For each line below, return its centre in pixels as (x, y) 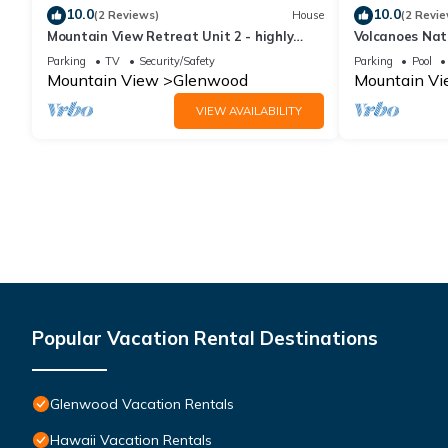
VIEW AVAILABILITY (248, 110)
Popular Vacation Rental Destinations (205, 337)
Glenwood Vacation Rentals (142, 403)
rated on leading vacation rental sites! (173, 53)
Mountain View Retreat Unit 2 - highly (170, 35)
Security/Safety (177, 60)
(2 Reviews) (126, 15)
